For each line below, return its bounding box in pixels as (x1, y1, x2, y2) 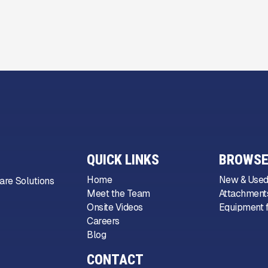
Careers (87, 215, 120, 228)
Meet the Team (87, 187, 150, 200)
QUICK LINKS (87, 151, 160, 169)
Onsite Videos (87, 201, 143, 214)
